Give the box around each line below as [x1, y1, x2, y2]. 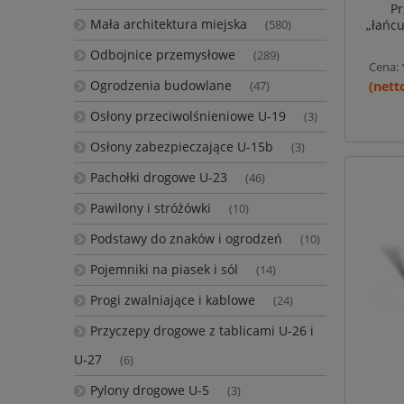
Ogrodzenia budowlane [89, 77, 232, 95]
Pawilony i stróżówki [89, 199, 211, 217]
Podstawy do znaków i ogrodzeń [89, 230, 282, 248]
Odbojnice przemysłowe [89, 46, 235, 64]
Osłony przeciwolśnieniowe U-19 [89, 107, 286, 125]
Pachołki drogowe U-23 [89, 169, 227, 187]
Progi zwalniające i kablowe [89, 291, 255, 309]
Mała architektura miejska [89, 15, 247, 33]
